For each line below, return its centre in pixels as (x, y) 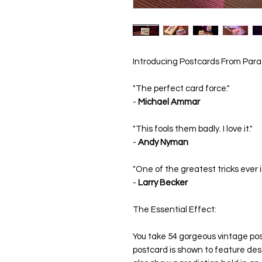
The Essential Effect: (175, 210)
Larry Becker (163, 183)
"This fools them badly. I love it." (193, 129)
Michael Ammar (169, 102)
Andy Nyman (162, 143)
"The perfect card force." (181, 89)
